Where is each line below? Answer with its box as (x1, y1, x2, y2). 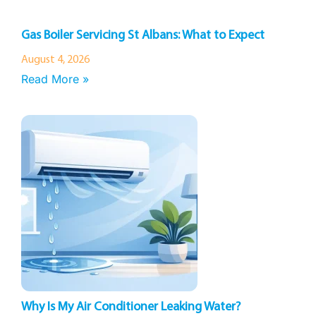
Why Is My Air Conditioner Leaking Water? (21, 300, 241, 314)
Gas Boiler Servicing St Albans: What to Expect (21, 29, 265, 42)
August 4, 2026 (21, 54, 90, 66)
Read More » (21, 72, 89, 86)
